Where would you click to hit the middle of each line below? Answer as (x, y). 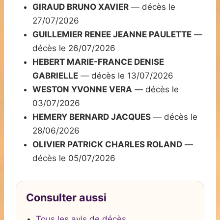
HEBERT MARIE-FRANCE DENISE (98, 62)
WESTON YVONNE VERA (82, 90)
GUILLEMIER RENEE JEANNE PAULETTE (112, 35)
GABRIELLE (55, 76)
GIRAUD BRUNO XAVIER (81, 7)
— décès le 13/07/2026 (126, 76)
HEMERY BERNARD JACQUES (92, 117)
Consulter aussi (66, 198)
